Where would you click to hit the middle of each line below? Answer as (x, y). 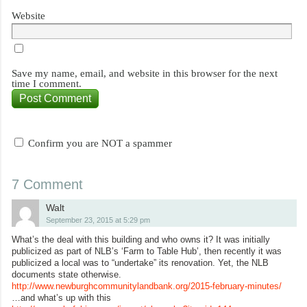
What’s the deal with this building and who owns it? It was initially (141, 239)
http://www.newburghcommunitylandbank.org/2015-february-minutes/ (147, 286)
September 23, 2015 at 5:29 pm (98, 220)
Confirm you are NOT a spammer (99, 143)
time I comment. (47, 83)
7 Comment (47, 184)
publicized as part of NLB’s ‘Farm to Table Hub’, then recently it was (147, 251)
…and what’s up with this (61, 297)
